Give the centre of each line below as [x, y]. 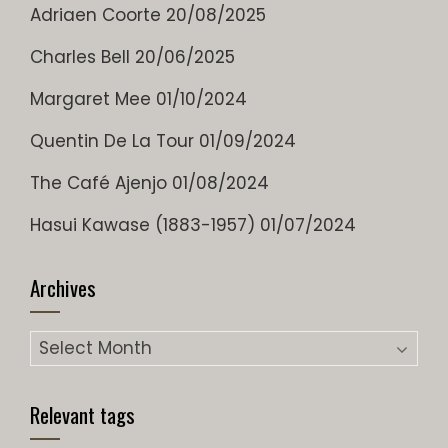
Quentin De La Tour [112, 140]
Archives [63, 287]
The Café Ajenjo [98, 182]
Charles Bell [80, 56]
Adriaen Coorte [95, 14]
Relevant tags [82, 414]
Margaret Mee [90, 98]
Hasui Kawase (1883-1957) [142, 224]
